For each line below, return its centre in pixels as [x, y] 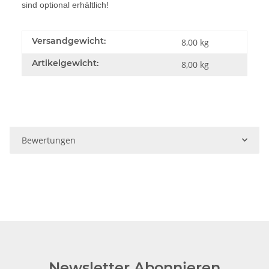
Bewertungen [49, 140]
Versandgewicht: [69, 41]
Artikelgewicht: [65, 63]
